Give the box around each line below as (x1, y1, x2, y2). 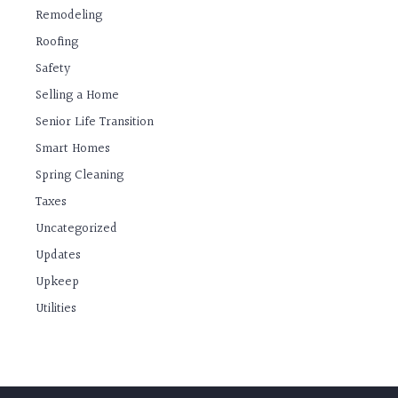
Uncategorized (36, 219, 118, 240)
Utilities (36, 298, 77, 320)
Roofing (36, 32, 79, 53)
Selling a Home (36, 85, 120, 107)
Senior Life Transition (36, 112, 155, 133)
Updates (36, 245, 82, 267)
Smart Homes (36, 139, 111, 160)
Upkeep (36, 272, 80, 293)
